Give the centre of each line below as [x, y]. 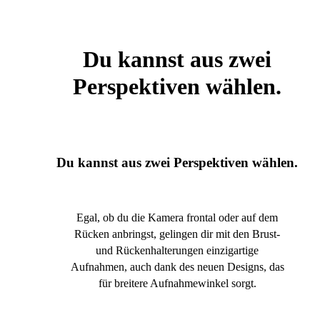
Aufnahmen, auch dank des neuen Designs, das [177, 266]
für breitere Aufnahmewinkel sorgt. [177, 283]
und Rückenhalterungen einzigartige [177, 250]
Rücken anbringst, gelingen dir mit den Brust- [177, 234]
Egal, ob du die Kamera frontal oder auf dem [177, 217]
